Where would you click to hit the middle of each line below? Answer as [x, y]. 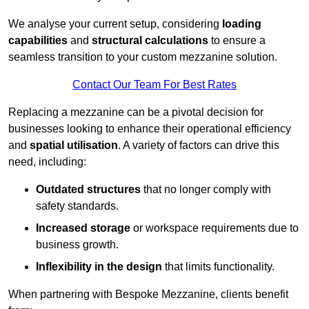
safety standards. [77, 206]
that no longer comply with [206, 190]
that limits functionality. [218, 267]
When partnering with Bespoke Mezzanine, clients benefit [148, 295]
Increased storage [83, 228]
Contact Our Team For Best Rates [154, 85]
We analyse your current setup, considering [115, 24]
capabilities [38, 41]
